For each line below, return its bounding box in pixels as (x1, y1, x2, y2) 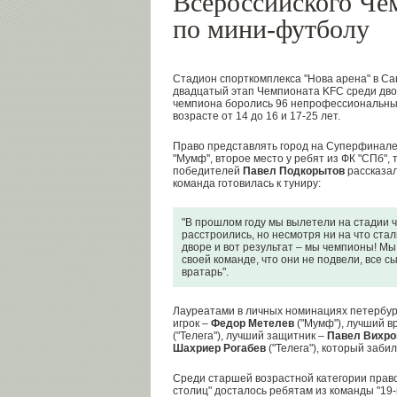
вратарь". (182, 266, 229, 278)
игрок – (173, 317, 211, 330)
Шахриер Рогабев (173, 342, 266, 354)
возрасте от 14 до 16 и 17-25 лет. (173, 110, 340, 122)
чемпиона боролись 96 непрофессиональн (173, 97, 390, 110)
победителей (173, 165, 243, 177)
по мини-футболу (173, 14, 370, 43)
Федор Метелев (211, 317, 294, 330)
